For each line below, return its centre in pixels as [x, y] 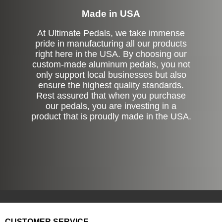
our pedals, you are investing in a [111, 106]
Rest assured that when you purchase [111, 95]
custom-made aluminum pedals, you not [111, 64]
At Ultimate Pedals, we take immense [111, 33]
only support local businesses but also [111, 75]
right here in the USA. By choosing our [111, 54]
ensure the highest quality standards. [111, 85]
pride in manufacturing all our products [111, 43]
